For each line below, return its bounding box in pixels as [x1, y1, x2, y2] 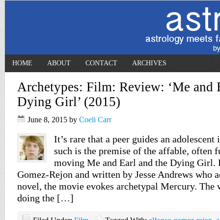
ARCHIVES [132, 59, 166, 67]
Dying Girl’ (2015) [17, 94, 120, 109]
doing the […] [17, 192, 74, 203]
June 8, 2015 [27, 115, 67, 124]
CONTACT [85, 59, 117, 67]
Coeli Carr [79, 115, 111, 124]
